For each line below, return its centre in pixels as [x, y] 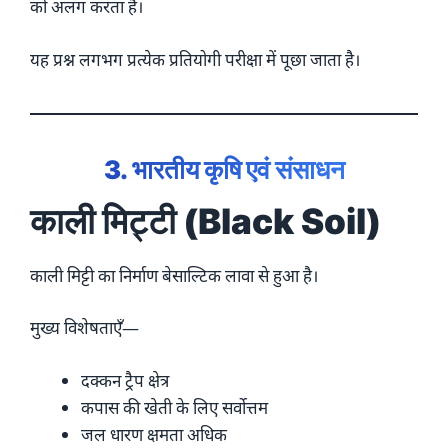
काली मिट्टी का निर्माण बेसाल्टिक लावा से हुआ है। [174, 275]
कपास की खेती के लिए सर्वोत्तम [174, 407]
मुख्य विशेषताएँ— [84, 328]
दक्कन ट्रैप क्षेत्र [125, 380]
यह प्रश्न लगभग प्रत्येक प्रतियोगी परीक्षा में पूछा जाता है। [195, 59]
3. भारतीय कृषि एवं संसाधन [224, 169]
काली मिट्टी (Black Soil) [205, 220]
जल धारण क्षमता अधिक [154, 434]
